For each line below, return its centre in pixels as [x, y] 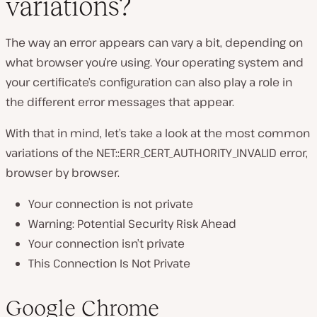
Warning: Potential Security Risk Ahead [132, 223]
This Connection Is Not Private [109, 263]
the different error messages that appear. [120, 102]
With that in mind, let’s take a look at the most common [158, 133]
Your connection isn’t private [106, 243]
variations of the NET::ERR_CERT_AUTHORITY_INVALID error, [157, 152]
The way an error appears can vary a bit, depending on [154, 42]
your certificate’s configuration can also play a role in [149, 82]
